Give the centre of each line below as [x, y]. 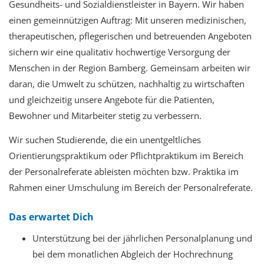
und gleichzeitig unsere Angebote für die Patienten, [112, 100]
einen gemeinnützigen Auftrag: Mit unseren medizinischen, [128, 20]
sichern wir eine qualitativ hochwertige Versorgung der [120, 52]
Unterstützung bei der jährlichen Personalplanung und [142, 238]
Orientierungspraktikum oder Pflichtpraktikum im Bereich [126, 156]
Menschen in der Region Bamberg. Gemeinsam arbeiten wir [130, 68]
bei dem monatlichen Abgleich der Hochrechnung [133, 254]
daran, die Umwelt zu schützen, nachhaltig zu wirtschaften [127, 84]
